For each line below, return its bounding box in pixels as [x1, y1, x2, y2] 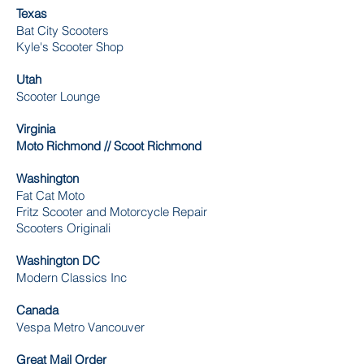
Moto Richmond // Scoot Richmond [16, 138, 201, 154]
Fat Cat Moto [16, 188, 84, 203]
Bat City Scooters [16, 23, 112, 38]
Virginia [16, 121, 55, 136]
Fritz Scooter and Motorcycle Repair [16, 204, 207, 219]
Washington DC [16, 253, 100, 268]
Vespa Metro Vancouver [16, 319, 145, 335]
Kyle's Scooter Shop [16, 39, 123, 54]
